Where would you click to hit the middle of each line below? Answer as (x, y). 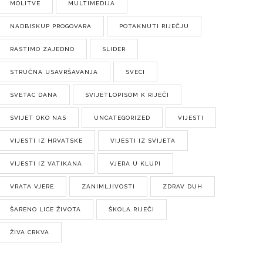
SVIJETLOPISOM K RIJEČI (127, 95)
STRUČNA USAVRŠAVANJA (54, 72)
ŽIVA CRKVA (30, 232)
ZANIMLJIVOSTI (109, 186)
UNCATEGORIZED (122, 118)
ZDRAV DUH (183, 186)
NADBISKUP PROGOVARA (51, 26)
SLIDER (114, 49)
